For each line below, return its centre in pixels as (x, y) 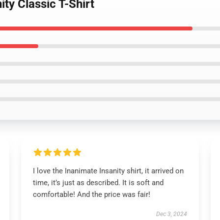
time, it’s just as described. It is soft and (98, 183)
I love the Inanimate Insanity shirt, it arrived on (108, 171)
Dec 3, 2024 (172, 214)
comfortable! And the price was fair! (91, 194)
